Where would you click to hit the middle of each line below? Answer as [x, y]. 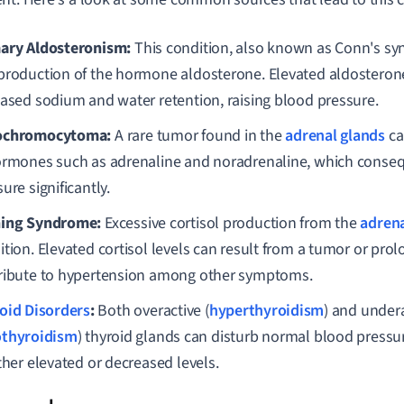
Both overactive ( [151, 311]
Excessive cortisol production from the [231, 223]
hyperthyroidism [266, 311]
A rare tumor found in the [198, 136]
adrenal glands [335, 136]
